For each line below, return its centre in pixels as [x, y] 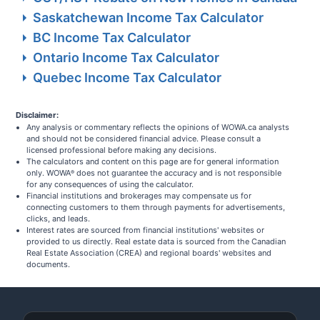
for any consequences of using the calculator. [110, 185]
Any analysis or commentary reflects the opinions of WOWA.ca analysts [158, 127]
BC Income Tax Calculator [112, 38]
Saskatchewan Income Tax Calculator [149, 18]
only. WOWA [49, 173]
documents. [49, 265]
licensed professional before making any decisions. [122, 150]
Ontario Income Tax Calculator [126, 58]
